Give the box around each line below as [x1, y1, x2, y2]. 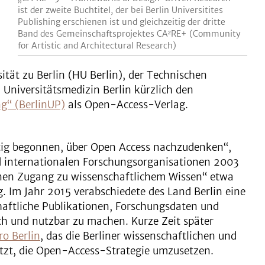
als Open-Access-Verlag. [65, 98, 188, 111]
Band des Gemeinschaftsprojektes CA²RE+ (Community [18, 28, 241, 39]
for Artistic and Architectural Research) [18, 40, 177, 51]
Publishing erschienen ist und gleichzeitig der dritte [18, 16, 226, 27]
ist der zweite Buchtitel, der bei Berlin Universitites [18, 4, 224, 15]
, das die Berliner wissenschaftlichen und [40, 230, 237, 243]
